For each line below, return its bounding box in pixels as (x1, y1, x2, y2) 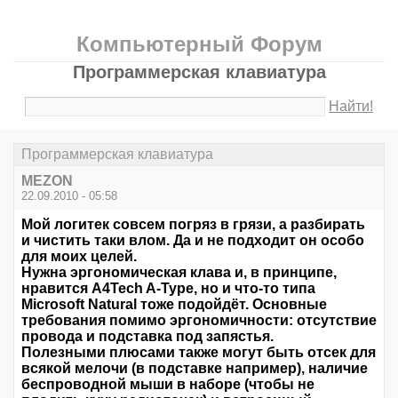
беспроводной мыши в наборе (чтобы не (21, 377, 314, 393)
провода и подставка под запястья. (21, 329, 274, 345)
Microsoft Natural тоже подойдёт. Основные (21, 297, 327, 313)
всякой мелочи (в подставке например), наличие (21, 361, 368, 377)
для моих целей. (21, 249, 137, 265)
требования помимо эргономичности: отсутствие (21, 313, 377, 329)
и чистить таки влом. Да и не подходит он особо (21, 233, 364, 249)
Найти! (329, 99, 374, 114)
